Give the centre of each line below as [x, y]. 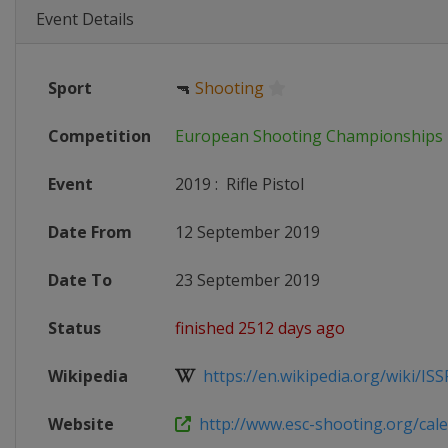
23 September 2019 [247, 280]
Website [81, 424]
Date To [80, 280]
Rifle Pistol [263, 184]
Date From [90, 232]
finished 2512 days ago [260, 328]
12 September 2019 [247, 232]
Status [74, 328]
